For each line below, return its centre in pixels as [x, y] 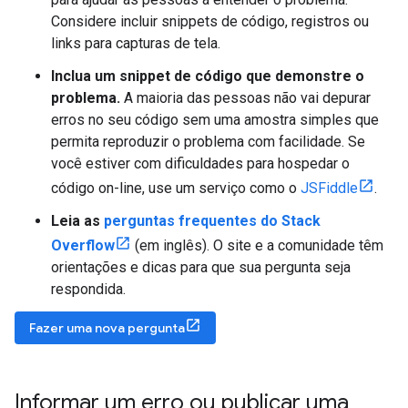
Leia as [77, 220]
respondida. [88, 289]
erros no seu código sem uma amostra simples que [215, 119]
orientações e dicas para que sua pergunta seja [201, 267]
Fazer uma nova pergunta [107, 327]
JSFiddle [329, 188]
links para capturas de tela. [136, 43]
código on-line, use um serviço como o [176, 188]
